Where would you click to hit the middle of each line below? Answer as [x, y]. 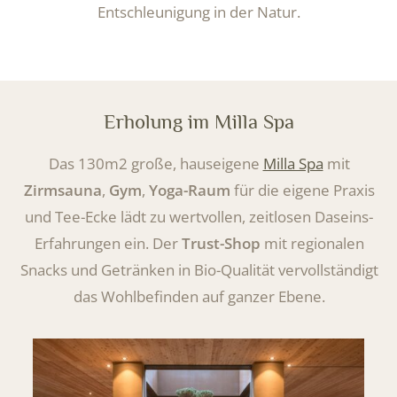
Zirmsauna [62, 190]
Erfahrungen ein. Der [108, 243]
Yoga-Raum [189, 190]
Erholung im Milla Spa [198, 121]
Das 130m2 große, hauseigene [156, 163]
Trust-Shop [221, 243]
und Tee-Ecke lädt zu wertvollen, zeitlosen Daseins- [199, 216]
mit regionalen [312, 243]
